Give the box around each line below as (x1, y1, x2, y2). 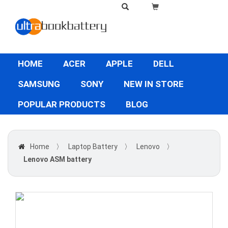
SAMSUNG (18, 79, 60, 89)
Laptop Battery (68, 142, 118, 151)
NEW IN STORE (124, 79, 184, 89)
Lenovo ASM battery (23, 155, 92, 163)
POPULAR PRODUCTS (18, 99, 105, 109)
